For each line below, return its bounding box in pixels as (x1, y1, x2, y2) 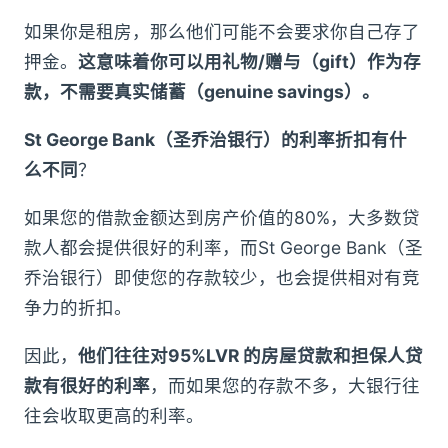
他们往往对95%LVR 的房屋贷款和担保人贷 (78, 345, 423, 367)
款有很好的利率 (24, 375, 150, 397)
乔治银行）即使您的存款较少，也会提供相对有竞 (24, 267, 420, 289)
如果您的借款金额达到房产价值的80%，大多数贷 (24, 207, 420, 229)
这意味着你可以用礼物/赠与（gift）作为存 (78, 51, 421, 73)
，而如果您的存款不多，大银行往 (150, 375, 420, 397)
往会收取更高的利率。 (24, 405, 204, 427)
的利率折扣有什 (281, 129, 407, 151)
